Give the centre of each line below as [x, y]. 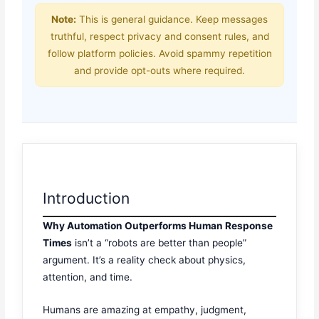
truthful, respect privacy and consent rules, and [159, 36]
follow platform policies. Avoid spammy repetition [159, 53]
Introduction [87, 199]
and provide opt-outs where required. [159, 70]
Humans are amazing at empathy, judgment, [145, 310]
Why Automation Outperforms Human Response [158, 226]
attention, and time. [88, 277]
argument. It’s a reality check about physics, [145, 260]
